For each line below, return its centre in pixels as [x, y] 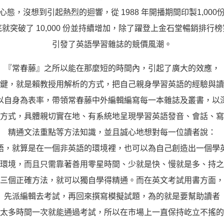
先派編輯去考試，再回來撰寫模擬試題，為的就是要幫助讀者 [112, 196]
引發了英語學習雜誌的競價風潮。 [112, 44]
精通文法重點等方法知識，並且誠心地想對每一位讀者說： [112, 132]
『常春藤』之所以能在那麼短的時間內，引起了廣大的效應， [112, 68]
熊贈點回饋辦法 [163, 13]
